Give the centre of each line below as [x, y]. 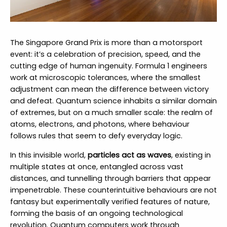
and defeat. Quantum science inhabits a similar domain [113, 101]
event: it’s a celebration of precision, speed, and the [105, 54]
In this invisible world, [49, 155]
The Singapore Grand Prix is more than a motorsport [106, 43]
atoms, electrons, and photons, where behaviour [100, 124]
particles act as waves [129, 155]
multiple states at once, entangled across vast [97, 166]
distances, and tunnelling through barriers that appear [110, 178]
